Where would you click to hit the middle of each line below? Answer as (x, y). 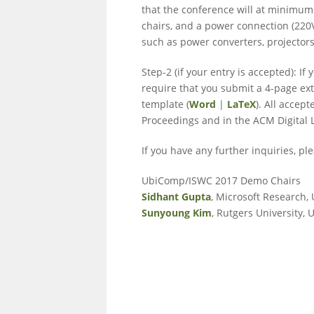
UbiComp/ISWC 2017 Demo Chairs (221, 180)
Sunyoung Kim (177, 213)
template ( (165, 104)
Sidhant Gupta (176, 197)
